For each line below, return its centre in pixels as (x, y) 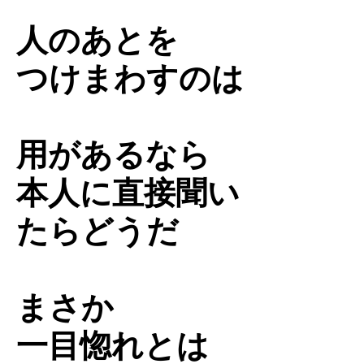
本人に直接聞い (128, 193)
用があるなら (113, 154)
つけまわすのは (130, 78)
